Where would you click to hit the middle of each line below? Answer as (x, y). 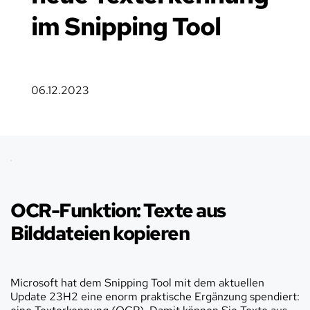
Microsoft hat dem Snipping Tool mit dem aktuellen (137, 282)
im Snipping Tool (126, 26)
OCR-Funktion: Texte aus (118, 210)
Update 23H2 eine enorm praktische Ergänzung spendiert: (155, 296)
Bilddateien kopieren (100, 233)
